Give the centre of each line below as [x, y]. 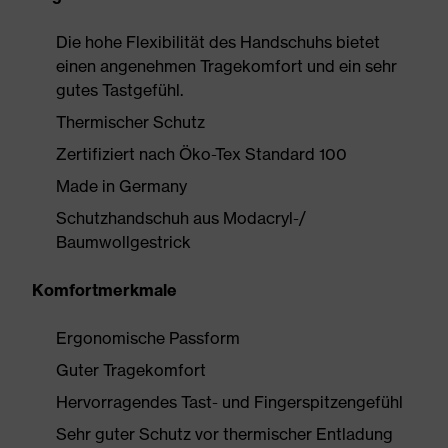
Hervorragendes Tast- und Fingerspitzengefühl [229, 402]
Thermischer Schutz [130, 122]
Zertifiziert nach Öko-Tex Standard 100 [201, 154]
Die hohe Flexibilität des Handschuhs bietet [218, 42]
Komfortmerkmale [104, 290]
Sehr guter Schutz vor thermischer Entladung [224, 434]
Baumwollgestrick [123, 242]
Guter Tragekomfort [131, 370]
